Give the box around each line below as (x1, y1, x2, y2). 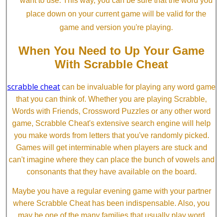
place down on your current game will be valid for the (26, 10, 206, 18)
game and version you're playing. (60, 23, 173, 32)
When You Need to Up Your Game (18, 44, 204, 58)
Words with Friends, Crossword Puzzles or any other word (12, 107, 211, 116)
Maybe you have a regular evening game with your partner (12, 187, 211, 196)
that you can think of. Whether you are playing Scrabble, (16, 95, 207, 104)
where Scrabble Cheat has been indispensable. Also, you (13, 199, 210, 208)
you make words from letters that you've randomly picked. (14, 131, 209, 140)
